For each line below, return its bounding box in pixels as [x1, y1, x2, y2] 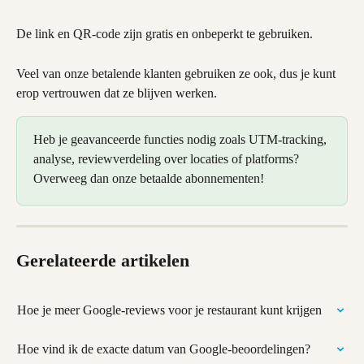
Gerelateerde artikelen [16, 249, 189, 271]
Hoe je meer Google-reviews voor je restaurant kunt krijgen [17, 302, 322, 317]
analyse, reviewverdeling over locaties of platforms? [33, 151, 302, 166]
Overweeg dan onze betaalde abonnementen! [33, 171, 264, 185]
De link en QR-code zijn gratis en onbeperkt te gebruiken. [16, 26, 313, 41]
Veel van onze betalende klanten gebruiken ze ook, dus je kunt [16, 66, 339, 80]
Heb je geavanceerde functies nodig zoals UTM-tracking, [33, 132, 330, 146]
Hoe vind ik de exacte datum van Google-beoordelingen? [17, 341, 310, 356]
